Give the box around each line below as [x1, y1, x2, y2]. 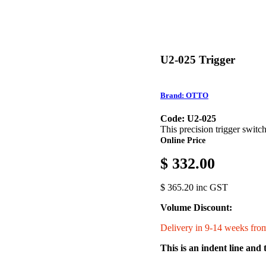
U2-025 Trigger [160, 53, 235, 66]
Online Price [160, 135, 205, 145]
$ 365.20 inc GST [160, 182, 228, 193]
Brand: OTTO [160, 91, 208, 100]
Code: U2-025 [160, 113, 216, 124]
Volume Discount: [160, 202, 232, 213]
